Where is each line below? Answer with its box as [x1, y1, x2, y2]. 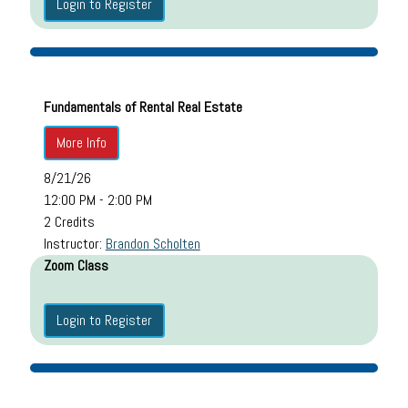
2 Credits [43, 211, 95, 231]
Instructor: [43, 233, 106, 253]
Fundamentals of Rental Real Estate [43, 97, 242, 117]
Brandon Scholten [105, 233, 200, 253]
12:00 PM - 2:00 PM [43, 189, 152, 209]
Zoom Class [43, 255, 108, 275]
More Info [56, 132, 107, 152]
